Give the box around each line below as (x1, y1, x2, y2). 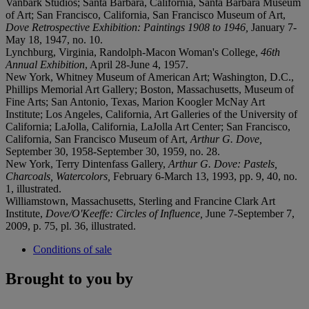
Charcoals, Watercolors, (6, 170, 113, 182)
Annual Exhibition (6, 58, 85, 70)
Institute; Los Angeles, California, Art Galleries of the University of (6, 108, 297, 120)
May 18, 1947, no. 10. (6, 33, 103, 46)
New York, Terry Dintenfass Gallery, (6, 157, 168, 170)
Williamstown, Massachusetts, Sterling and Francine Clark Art (6, 195, 275, 207)
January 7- (251, 21, 297, 33)
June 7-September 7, (206, 207, 295, 219)
